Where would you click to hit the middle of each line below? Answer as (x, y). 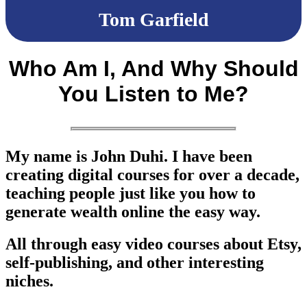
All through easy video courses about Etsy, (153, 244)
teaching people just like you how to (131, 194)
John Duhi (127, 157)
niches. (29, 281)
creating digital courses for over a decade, (152, 175)
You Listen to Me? (153, 94)
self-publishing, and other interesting (135, 263)
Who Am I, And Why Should (153, 69)
